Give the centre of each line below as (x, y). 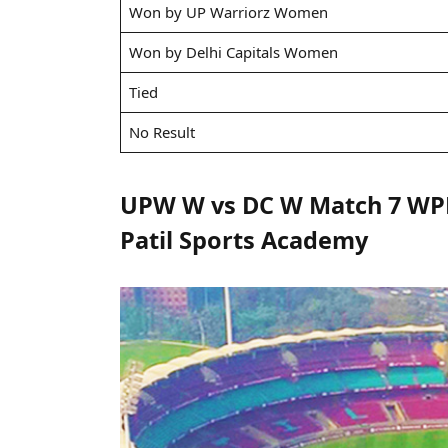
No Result (161, 131)
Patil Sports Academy (244, 239)
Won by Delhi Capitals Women (233, 51)
